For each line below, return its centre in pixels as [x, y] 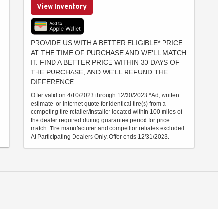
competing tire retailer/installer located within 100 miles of [106, 112]
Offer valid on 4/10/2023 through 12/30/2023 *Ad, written [105, 96]
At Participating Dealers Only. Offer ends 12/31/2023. [100, 137]
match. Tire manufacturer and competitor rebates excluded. [108, 129]
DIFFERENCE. [53, 82]
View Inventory [62, 7]
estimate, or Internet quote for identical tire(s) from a [98, 104]
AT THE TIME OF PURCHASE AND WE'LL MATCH [109, 53]
